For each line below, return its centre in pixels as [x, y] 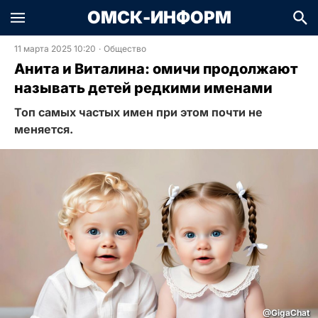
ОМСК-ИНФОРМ [159, 17]
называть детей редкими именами [143, 88]
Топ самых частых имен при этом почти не [138, 112]
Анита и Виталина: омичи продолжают [156, 69]
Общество [125, 49]
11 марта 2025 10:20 [55, 49]
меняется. [44, 129]
